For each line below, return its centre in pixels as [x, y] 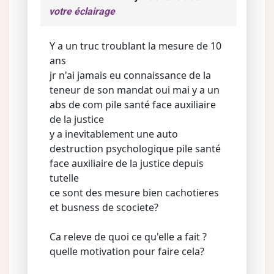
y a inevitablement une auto [114, 134]
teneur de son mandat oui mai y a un [135, 90]
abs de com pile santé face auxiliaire [133, 105]
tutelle [64, 178]
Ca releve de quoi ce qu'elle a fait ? [128, 237]
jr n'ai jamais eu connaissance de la [130, 75]
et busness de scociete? [104, 207]
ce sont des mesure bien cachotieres [134, 193]
